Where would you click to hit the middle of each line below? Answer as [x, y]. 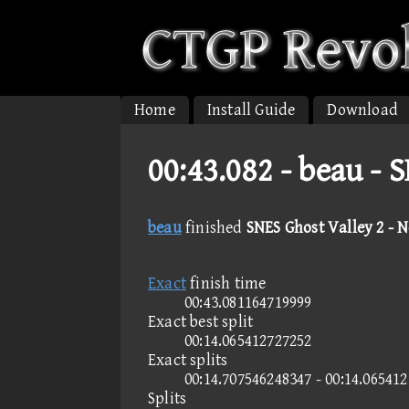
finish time [226, 283]
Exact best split [201, 322]
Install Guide [251, 110]
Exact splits [188, 360]
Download [363, 110]
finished [214, 228]
